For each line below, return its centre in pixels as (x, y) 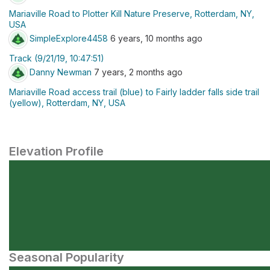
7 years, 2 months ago (137, 72)
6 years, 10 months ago (155, 38)
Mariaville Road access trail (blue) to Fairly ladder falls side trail (134, 92)
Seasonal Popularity (67, 257)
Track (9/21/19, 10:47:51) (57, 58)
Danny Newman (61, 72)
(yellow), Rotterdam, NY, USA (67, 103)
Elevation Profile (56, 151)
